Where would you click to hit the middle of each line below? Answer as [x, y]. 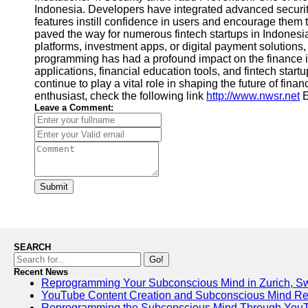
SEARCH [32, 247]
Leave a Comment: [74, 108]
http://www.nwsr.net [253, 96]
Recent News [41, 272]
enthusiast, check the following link [120, 96]
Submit [54, 187]
